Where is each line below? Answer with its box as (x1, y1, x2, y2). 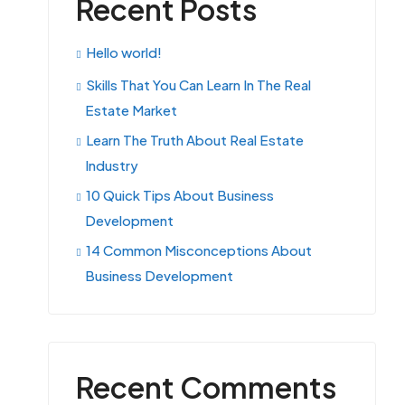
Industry (85, 156, 138, 174)
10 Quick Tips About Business (86, 186, 274, 203)
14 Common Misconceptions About (86, 241, 312, 259)
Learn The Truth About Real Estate (86, 131, 304, 148)
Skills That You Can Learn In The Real (86, 76, 311, 93)
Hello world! (86, 43, 162, 61)
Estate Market (85, 101, 177, 118)
